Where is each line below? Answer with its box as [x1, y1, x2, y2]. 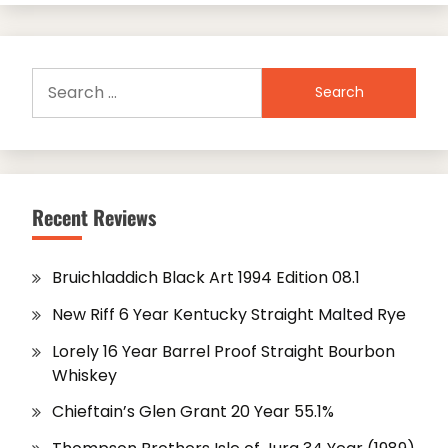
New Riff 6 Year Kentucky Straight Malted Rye [52, 302, 406, 326]
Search [31, 66, 87, 90]
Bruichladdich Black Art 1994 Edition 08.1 [52, 265, 360, 289]
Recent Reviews [32, 201, 156, 232]
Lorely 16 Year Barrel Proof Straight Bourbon [52, 339, 395, 363]
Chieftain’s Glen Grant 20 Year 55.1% [52, 400, 334, 424]
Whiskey [52, 363, 117, 387]
